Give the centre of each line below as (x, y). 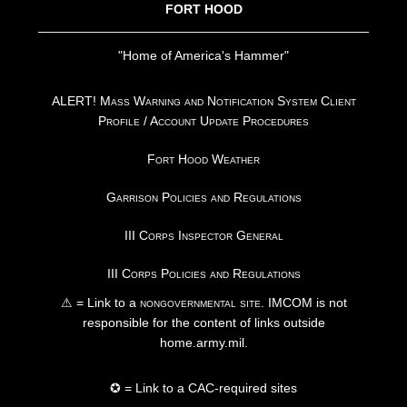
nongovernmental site (198, 303)
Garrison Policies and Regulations (203, 198)
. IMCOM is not (303, 303)
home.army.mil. (203, 343)
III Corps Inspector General (203, 236)
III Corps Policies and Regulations (203, 274)
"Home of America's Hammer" (203, 56)
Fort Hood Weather (203, 159)
